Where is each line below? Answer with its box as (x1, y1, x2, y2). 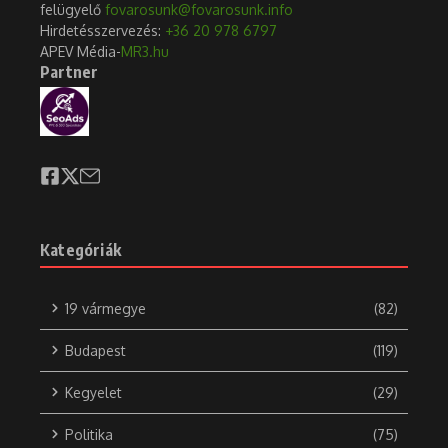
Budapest (65, 341, 126, 359)
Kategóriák (40, 239, 121, 260)
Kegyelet (65, 383, 122, 401)
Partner (40, 61, 99, 82)
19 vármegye (65, 299, 146, 317)
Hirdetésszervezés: (40, 21, 165, 39)
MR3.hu (121, 42, 169, 60)
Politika (65, 425, 113, 443)
